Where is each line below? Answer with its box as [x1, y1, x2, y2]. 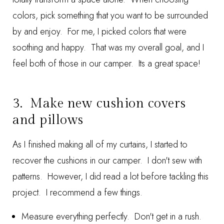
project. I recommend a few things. [12, 186, 142, 199]
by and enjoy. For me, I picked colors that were [12, 25, 186, 38]
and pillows [12, 112, 83, 127]
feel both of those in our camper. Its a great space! [12, 57, 200, 70]
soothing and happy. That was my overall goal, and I [12, 41, 204, 54]
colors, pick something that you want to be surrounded [12, 9, 208, 22]
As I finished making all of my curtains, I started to [12, 138, 187, 151]
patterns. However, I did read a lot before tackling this [12, 170, 208, 183]
